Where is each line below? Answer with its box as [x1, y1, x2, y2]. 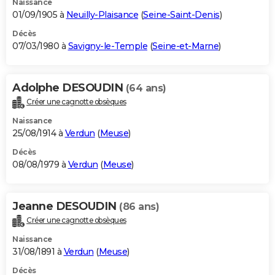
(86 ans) [119, 200, 159, 212]
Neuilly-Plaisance [66, 9, 138, 20]
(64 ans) [125, 82, 166, 94]
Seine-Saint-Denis [143, 9, 220, 20]
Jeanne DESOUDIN [12, 199, 119, 213]
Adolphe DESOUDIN [12, 80, 126, 95]
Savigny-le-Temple [68, 40, 147, 52]
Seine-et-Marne [152, 40, 219, 52]
